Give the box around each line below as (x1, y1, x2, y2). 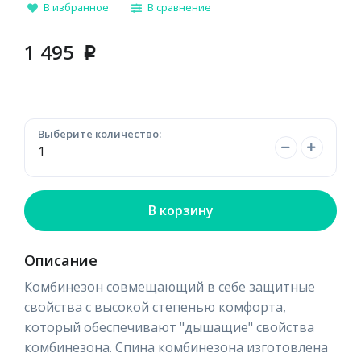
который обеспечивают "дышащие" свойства (24, 317, 314, 336)
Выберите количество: (38, 126, 161, 141)
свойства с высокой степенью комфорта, (24, 297, 286, 316)
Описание (24, 250, 98, 270)
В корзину (147, 201, 214, 219)
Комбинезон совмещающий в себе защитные (24, 277, 315, 296)
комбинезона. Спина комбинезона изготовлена (24, 338, 328, 356)
